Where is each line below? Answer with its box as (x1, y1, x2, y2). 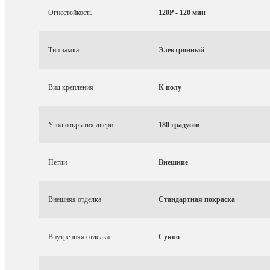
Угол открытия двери (48, 120, 113, 129)
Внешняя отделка (48, 195, 101, 204)
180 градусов (159, 120, 199, 129)
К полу (159, 83, 181, 92)
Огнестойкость (48, 8, 92, 17)
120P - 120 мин (159, 8, 206, 17)
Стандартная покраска (159, 195, 235, 204)
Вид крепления (48, 83, 93, 92)
